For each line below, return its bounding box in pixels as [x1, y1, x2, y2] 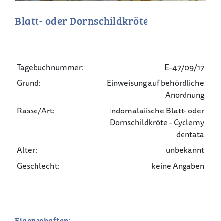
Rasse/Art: [17, 104, 55, 117]
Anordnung [165, 88, 204, 102]
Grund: [17, 76, 41, 90]
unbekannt [165, 144, 204, 157]
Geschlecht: [17, 159, 60, 173]
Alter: [17, 144, 37, 157]
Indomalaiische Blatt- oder [109, 104, 204, 117]
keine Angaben [151, 159, 204, 173]
